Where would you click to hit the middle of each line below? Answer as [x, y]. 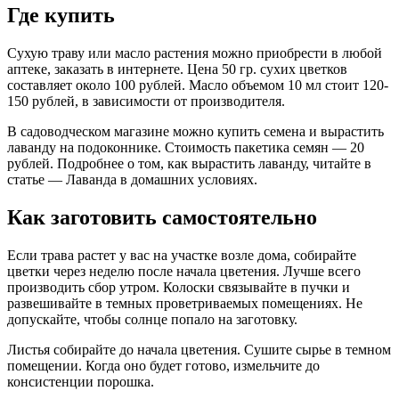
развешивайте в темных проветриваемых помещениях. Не [185, 303]
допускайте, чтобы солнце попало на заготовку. [152, 319]
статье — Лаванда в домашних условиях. [132, 180]
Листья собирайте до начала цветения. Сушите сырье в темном [199, 349]
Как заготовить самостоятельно [162, 217]
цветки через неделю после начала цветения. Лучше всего [184, 271]
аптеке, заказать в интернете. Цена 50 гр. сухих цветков [177, 69]
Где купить [61, 16]
